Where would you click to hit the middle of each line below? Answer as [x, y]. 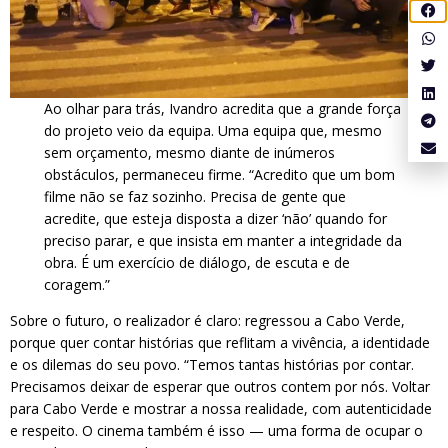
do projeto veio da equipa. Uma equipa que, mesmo [213, 131]
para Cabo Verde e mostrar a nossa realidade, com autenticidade [221, 409]
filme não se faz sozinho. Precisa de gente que [195, 197]
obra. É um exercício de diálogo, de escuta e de [197, 263]
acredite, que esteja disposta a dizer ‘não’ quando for [216, 219]
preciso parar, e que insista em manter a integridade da [223, 241]
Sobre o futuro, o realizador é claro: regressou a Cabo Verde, [207, 321]
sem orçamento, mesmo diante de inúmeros [190, 153]
